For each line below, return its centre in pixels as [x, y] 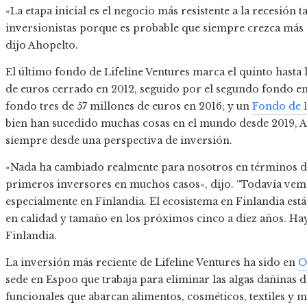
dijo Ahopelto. [42, 46]
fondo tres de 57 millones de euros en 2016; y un [129, 107]
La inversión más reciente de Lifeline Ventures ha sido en [152, 263]
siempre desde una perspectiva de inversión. [119, 141]
